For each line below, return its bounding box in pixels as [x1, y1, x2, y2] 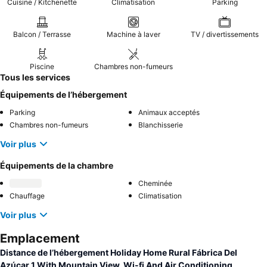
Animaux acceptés [138, 108, 200, 117]
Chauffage [10, 191, 45, 200]
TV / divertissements [191, 30, 259, 39]
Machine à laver [106, 30, 160, 39]
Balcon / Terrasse [13, 30, 72, 39]
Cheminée [138, 179, 172, 188]
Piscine [30, 62, 55, 71]
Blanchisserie [138, 120, 183, 129]
